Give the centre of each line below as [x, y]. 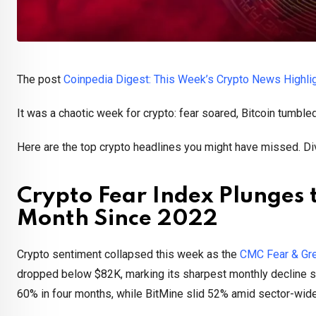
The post [40, 80]
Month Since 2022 [117, 219]
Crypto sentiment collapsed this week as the [128, 255]
